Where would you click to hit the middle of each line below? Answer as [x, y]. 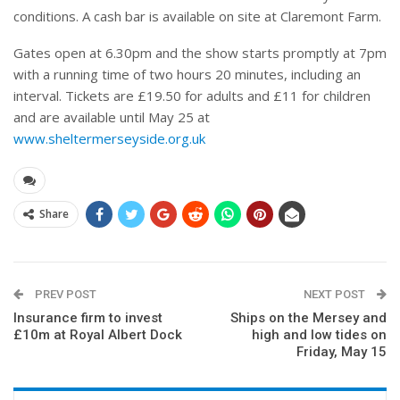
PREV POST [64, 294]
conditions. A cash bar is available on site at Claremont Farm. [197, 16]
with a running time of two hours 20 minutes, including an [187, 74]
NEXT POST [336, 294]
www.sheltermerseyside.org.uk [109, 138]
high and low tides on [319, 334]
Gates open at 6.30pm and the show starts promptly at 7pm [200, 52]
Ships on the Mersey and [308, 317]
